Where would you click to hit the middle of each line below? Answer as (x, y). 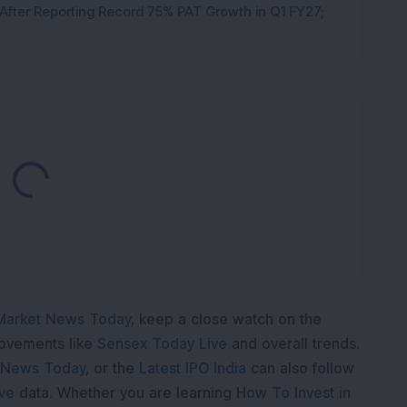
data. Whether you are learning (125, 392)
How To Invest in (293, 392)
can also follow (303, 368)
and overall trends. (296, 343)
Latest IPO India (193, 368)
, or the (110, 368)
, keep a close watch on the (226, 319)
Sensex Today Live (162, 343)
